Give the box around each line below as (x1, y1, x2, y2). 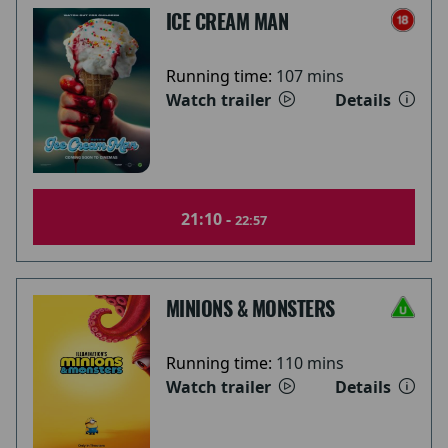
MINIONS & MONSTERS (165, 294, 335, 322)
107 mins (275, 64, 344, 87)
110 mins (275, 351, 344, 374)
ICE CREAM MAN (165, 7, 289, 35)
